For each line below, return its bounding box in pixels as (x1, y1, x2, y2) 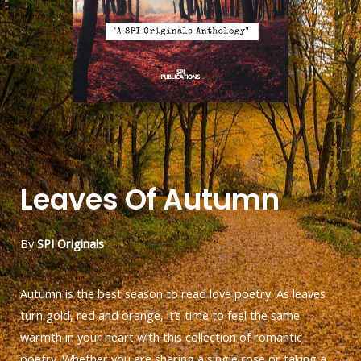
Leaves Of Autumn (20, 180, 280, 220)
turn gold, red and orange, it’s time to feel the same (20, 306, 300, 323)
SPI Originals (37, 235, 104, 252)
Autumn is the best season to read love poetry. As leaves (20, 284, 326, 301)
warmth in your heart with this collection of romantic (20, 328, 302, 345)
